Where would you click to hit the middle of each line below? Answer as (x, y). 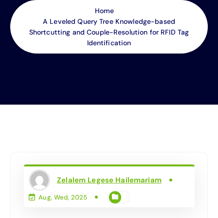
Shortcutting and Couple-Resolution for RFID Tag (109, 32)
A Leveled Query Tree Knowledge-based (109, 21)
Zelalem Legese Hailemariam (109, 180)
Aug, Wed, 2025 (63, 197)
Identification (109, 43)
